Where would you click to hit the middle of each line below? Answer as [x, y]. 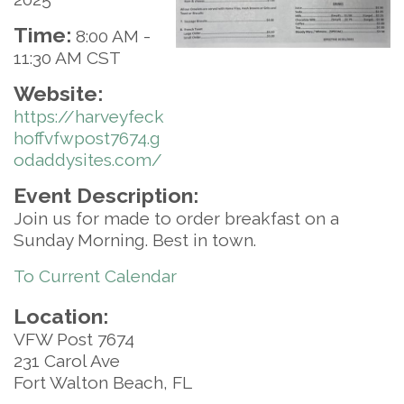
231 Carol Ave [67, 361]
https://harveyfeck [89, 116]
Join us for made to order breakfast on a [176, 218]
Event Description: [106, 195]
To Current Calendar [95, 276]
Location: [61, 316]
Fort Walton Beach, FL [103, 382]
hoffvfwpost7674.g [87, 138]
